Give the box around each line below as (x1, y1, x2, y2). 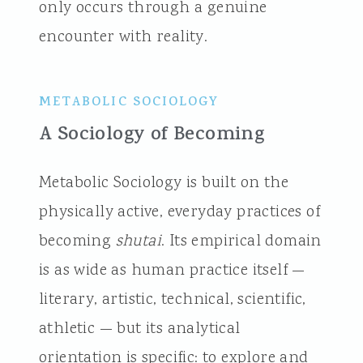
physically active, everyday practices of (38, 200, 320, 224)
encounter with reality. (38, 25, 208, 49)
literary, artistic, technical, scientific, (38, 288, 306, 311)
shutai (115, 229, 161, 253)
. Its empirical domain (160, 229, 322, 253)
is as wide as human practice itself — (38, 258, 305, 282)
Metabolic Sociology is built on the (38, 171, 288, 194)
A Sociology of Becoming (38, 120, 265, 151)
